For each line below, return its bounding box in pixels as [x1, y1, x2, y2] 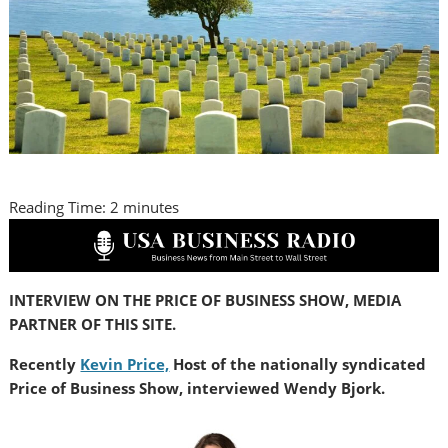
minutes [123, 196, 180, 217]
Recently [9, 353, 81, 374]
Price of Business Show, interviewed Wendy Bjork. [9, 377, 386, 398]
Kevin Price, [80, 353, 170, 374]
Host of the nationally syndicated [169, 353, 427, 374]
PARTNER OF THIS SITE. [9, 313, 177, 334]
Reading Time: [9, 196, 111, 217]
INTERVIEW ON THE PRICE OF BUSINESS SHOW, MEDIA [9, 289, 402, 310]
